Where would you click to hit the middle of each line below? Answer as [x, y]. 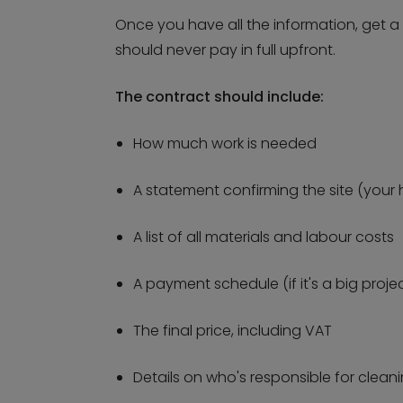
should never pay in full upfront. [227, 50]
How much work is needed [225, 143]
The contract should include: [219, 97]
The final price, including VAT [233, 331]
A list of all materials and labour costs [264, 237]
